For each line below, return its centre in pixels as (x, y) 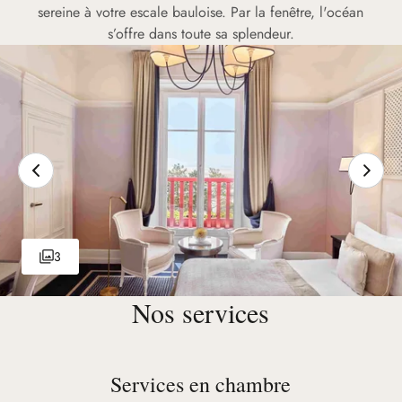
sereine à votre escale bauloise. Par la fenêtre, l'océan (201, 12)
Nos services (201, 312)
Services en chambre (201, 384)
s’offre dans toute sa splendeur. (201, 34)
